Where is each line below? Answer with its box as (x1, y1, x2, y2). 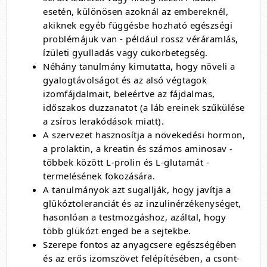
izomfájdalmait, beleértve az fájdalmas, (43, 88, 215, 100)
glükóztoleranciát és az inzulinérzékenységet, (43, 197, 241, 209)
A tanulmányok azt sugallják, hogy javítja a (43, 184, 231, 195)
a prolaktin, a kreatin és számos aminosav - (43, 142, 233, 154)
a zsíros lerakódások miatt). (43, 115, 167, 127)
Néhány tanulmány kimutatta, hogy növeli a (43, 60, 235, 72)
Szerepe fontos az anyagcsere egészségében (43, 238, 237, 250)
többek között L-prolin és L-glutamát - (43, 156, 209, 168)
